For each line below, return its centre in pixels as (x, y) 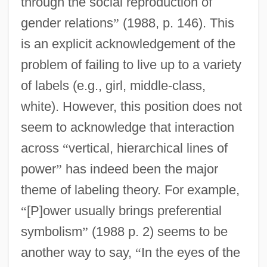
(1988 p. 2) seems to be (158, 231)
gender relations (67, 23)
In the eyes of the (190, 252)
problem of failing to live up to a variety (131, 64)
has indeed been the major (140, 169)
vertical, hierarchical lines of (148, 148)
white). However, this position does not (131, 106)
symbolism (51, 231)
